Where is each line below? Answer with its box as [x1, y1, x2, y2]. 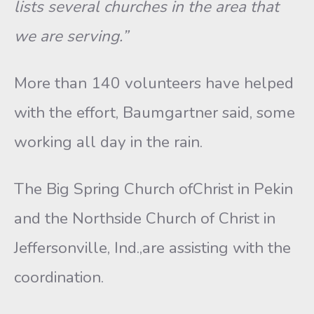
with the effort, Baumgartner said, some [14, 102, 295, 123]
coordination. [14, 266, 104, 288]
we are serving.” [14, 25, 128, 47]
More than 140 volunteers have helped [14, 72, 294, 94]
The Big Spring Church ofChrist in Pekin [14, 178, 293, 200]
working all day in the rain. [14, 131, 203, 153]
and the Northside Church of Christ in [14, 207, 275, 229]
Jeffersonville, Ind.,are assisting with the [14, 237, 291, 259]
